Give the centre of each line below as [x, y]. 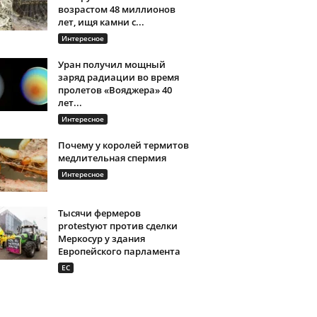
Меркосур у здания [101, 238]
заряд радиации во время [118, 77]
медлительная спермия [112, 158]
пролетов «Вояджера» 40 [115, 90]
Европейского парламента [119, 251]
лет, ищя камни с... [101, 22]
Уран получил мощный [111, 64]
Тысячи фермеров [99, 213]
